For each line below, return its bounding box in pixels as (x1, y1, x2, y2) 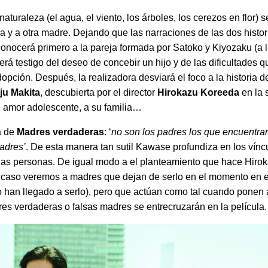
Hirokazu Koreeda (157, 87, 240, 98)
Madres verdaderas (17, 127, 105, 138)
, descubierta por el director (40, 87, 158, 98)
